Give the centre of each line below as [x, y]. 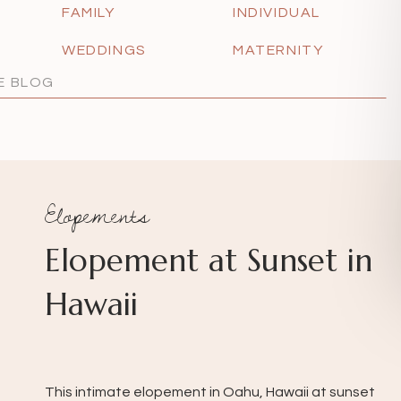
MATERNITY [278, 50]
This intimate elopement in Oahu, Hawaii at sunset [210, 392]
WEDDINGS [104, 50]
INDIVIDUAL [277, 13]
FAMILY [89, 13]
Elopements [97, 214]
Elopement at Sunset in [209, 260]
